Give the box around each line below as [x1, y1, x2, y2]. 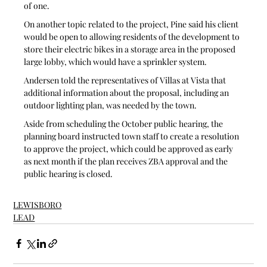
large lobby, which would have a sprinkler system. [24, 55, 209, 67]
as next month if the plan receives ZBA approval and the [24, 155, 230, 167]
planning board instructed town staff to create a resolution [24, 130, 241, 142]
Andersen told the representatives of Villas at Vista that [24, 74, 228, 86]
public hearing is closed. [24, 167, 115, 179]
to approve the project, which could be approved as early [24, 142, 235, 154]
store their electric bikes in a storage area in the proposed [24, 43, 238, 55]
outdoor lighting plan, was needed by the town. [24, 99, 199, 111]
